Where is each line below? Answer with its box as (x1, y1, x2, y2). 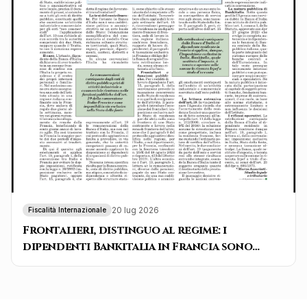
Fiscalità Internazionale (28, 206, 106, 214)
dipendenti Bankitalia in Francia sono (23, 239, 253, 255)
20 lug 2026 (112, 204, 159, 215)
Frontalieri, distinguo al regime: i (23, 223, 227, 238)
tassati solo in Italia (23, 256, 147, 271)
